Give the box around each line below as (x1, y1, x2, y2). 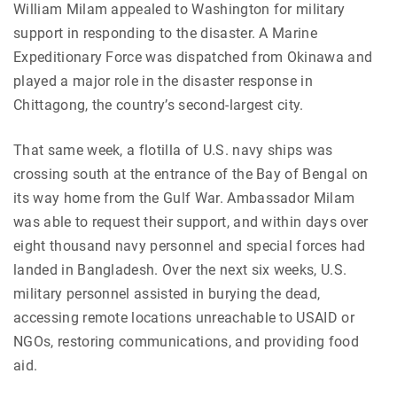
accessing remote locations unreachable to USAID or (13, 308, 355, 326)
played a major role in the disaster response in (13, 72, 314, 90)
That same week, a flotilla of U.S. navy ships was (13, 141, 333, 159)
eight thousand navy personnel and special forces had (13, 237, 366, 254)
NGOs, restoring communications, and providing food (13, 332, 360, 350)
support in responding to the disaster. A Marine (13, 24, 318, 42)
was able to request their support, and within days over (13, 213, 369, 230)
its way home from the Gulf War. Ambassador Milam (13, 189, 355, 206)
